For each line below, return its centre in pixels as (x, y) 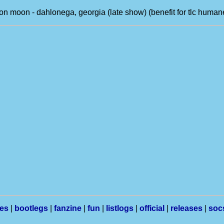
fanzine (68, 208)
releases (186, 208)
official (152, 208)
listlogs (120, 208)
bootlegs (31, 208)
